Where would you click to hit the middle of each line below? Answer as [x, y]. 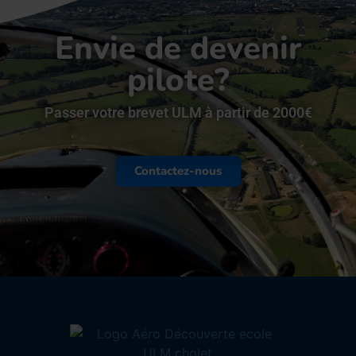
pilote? [178, 80]
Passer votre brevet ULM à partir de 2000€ [178, 112]
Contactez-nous [178, 170]
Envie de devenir [178, 48]
